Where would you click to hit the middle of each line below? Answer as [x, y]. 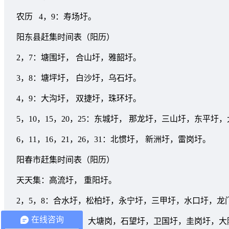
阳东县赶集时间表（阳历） [65, 37]
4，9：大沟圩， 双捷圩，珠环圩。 [79, 98]
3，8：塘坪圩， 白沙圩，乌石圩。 [79, 78]
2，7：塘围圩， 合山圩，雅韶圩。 [79, 57]
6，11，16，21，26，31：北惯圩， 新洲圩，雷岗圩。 [113, 139]
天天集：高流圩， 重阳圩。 [66, 180]
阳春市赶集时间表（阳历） [65, 159]
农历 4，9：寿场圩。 [56, 16]
